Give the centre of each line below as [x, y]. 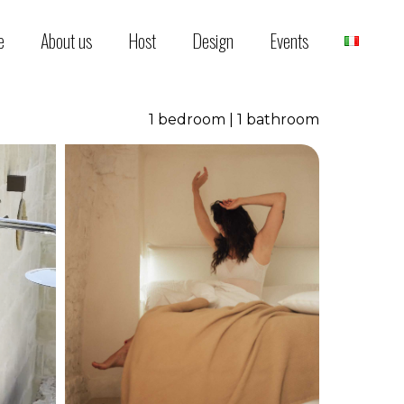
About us [66, 40]
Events [289, 40]
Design [213, 40]
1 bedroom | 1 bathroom [234, 120]
